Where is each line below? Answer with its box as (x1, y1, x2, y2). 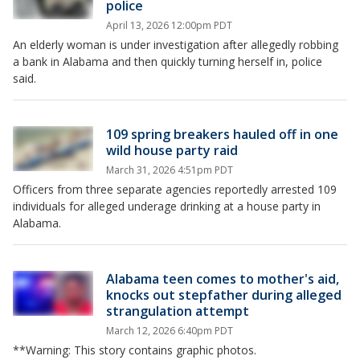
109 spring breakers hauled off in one (106, 125, 338, 143)
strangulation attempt (106, 302, 249, 320)
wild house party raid (106, 141, 238, 159)
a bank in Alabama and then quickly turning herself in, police (13, 54, 322, 69)
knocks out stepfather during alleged (106, 286, 342, 304)
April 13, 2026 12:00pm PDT (106, 18, 232, 32)
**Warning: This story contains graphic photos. (13, 342, 256, 358)
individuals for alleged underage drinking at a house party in (13, 198, 321, 214)
